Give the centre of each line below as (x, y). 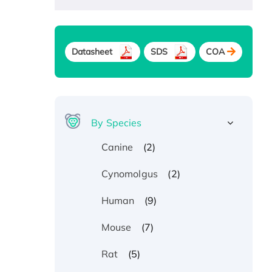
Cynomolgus (129, 174)
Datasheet (92, 51)
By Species (117, 123)
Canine (117, 147)
